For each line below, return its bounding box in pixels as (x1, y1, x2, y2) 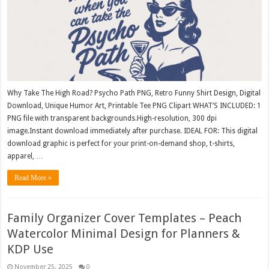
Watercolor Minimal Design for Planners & (7, 226, 241, 241)
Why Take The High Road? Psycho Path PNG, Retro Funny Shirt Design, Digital (7, 89, 261, 98)
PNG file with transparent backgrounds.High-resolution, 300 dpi (7, 114, 217, 123)
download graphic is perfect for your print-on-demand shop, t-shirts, (7, 139, 235, 148)
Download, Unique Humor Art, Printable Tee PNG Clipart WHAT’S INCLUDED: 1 (7, 101, 262, 110)
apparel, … (7, 152, 44, 161)
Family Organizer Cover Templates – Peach (7, 211, 242, 226)
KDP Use (7, 242, 54, 257)
